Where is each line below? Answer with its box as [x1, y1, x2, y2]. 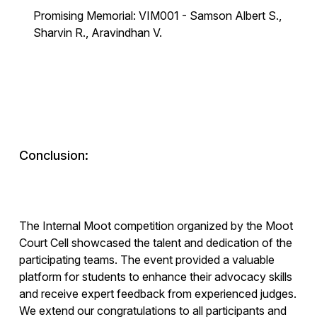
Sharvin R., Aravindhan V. [33, 25, 162, 40]
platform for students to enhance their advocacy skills [18, 270, 292, 284]
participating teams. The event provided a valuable [18, 253, 275, 267]
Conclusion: [18, 148, 88, 163]
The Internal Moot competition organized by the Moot [18, 219, 293, 234]
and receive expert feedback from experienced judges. [18, 287, 296, 301]
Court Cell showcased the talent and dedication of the [18, 236, 292, 250]
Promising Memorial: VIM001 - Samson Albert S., [33, 8, 282, 23]
